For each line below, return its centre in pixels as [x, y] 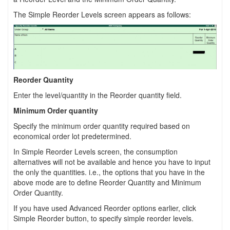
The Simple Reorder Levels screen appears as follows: [102, 15]
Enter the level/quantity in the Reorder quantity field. [98, 95]
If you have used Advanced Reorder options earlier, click [105, 208]
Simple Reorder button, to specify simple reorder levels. [103, 218]
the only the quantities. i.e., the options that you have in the [109, 172]
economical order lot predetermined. [72, 136]
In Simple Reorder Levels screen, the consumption [95, 151]
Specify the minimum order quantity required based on [102, 126]
